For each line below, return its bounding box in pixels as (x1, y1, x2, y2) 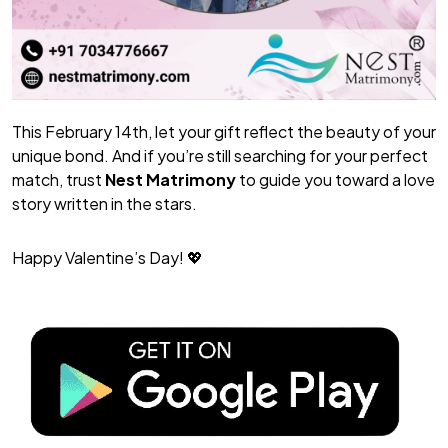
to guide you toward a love (236, 168, 435, 190)
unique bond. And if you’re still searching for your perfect (12, 144, 428, 166)
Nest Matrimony (105, 168, 236, 190)
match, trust (12, 168, 105, 190)
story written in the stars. (12, 192, 197, 214)
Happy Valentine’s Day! (12, 246, 184, 268)
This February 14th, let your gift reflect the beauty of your (12, 120, 436, 142)
